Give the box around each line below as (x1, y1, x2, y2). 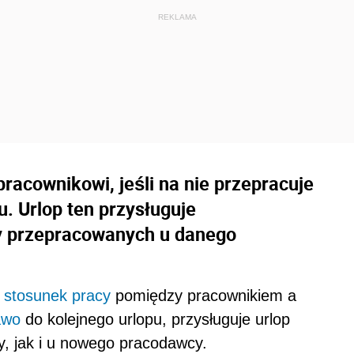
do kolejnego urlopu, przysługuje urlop (21, 311, 290, 329)
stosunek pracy (4, 287, 111, 305)
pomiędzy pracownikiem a (111, 287, 296, 305)
